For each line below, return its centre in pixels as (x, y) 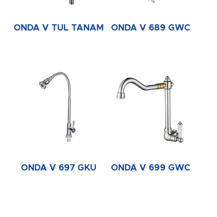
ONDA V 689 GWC (150, 28)
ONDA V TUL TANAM (59, 28)
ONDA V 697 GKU (59, 168)
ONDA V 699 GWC (150, 168)
